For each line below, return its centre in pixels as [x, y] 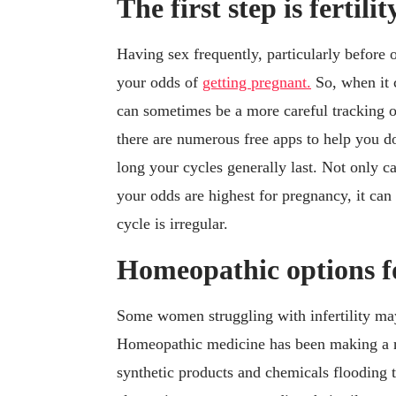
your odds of [160, 83]
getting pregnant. [257, 83]
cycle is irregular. [172, 224]
